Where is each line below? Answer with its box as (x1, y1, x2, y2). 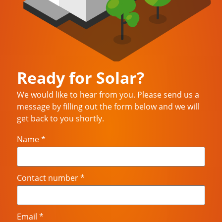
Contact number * (17, 172, 85, 184)
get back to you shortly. (17, 113, 105, 124)
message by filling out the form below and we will (17, 101, 200, 112)
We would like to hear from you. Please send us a (17, 89, 200, 101)
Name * (17, 134, 46, 145)
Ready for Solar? (17, 67, 145, 89)
